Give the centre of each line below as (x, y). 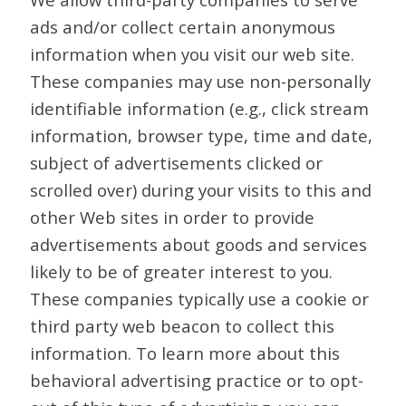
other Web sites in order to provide (173, 217)
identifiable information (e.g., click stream (200, 109)
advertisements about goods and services (199, 245)
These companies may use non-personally (201, 82)
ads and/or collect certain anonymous (183, 27)
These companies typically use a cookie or (200, 299)
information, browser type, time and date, (202, 136)
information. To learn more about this (185, 353)
